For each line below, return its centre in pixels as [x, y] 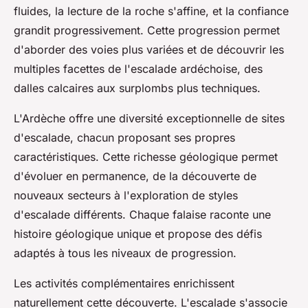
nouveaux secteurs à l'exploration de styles [126, 196]
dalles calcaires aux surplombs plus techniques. [137, 88]
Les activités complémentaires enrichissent [124, 284]
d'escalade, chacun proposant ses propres [124, 138]
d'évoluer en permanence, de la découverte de [135, 176]
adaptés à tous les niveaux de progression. [125, 253]
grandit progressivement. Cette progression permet [147, 31]
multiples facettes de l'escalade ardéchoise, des [138, 69]
